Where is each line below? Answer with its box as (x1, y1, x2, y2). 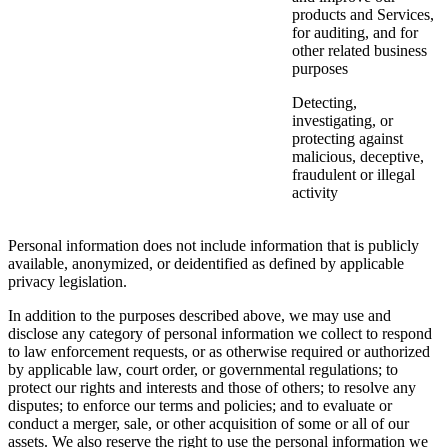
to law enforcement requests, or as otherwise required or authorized (8, 343, 430, 361)
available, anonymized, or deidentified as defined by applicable (8, 255, 404, 273)
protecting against (292, 130, 403, 148)
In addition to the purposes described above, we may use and (8, 307, 391, 325)
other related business (292, 42, 427, 60)
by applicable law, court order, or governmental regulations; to (8, 361, 398, 379)
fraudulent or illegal (292, 166, 415, 184)
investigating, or (292, 112, 393, 130)
